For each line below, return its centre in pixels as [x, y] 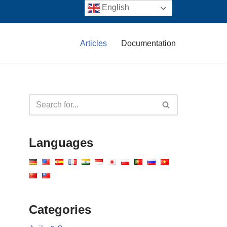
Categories [60, 209]
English [115, 8]
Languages [61, 142]
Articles [93, 43]
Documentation [148, 43]
